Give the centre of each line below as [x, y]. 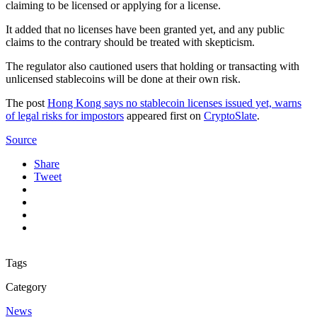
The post [27, 103]
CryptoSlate [230, 116]
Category [26, 287]
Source [21, 140]
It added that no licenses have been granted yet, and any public [145, 30]
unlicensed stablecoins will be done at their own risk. [123, 79]
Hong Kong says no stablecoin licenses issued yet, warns [174, 103]
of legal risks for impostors [65, 116]
